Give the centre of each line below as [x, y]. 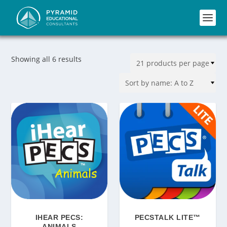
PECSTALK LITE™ [167, 217]
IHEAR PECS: [59, 217]
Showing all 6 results [47, 59]
